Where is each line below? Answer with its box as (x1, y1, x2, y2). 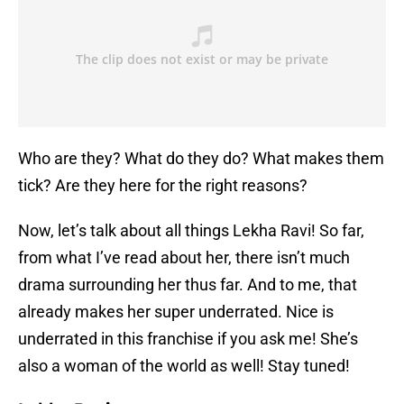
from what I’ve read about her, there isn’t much (18, 248, 350, 268)
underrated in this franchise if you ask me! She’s (18, 329, 358, 349)
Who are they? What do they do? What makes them (18, 149, 384, 169)
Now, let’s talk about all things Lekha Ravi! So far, (18, 221, 364, 241)
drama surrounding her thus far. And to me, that (18, 275, 357, 295)
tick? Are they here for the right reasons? (18, 176, 308, 196)
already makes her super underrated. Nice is (18, 302, 334, 322)
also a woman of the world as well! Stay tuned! (18, 356, 350, 376)
